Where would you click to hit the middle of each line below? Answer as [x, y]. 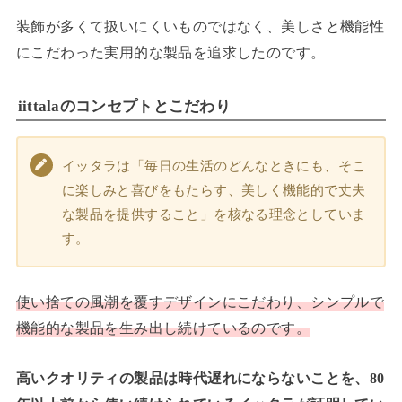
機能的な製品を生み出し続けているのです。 [163, 328]
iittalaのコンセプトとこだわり [124, 107]
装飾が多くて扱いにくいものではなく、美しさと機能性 [200, 27]
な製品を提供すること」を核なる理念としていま [214, 214]
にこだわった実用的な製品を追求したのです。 [170, 53]
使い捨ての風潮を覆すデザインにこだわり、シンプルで [200, 302]
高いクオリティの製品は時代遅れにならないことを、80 [200, 378]
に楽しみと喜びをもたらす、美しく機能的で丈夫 [214, 190]
